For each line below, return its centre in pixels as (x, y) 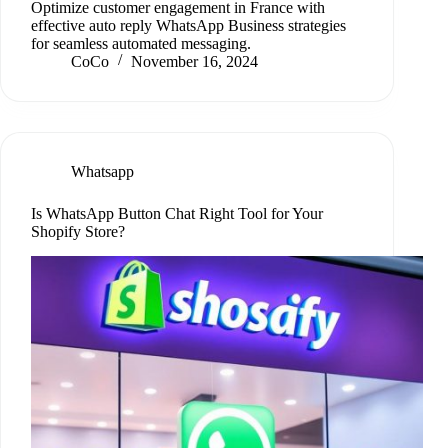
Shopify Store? (78, 232)
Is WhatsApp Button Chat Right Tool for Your (177, 214)
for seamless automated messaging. (141, 44)
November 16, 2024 (194, 62)
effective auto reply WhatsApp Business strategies (188, 26)
